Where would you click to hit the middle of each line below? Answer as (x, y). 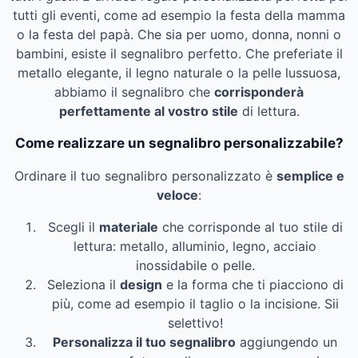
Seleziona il (83, 284)
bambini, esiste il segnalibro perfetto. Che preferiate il (179, 53)
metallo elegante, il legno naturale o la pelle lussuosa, (179, 72)
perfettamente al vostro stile (148, 111)
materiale (128, 227)
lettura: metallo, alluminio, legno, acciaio (195, 246)
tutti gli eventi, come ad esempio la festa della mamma (179, 15)
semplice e (310, 175)
